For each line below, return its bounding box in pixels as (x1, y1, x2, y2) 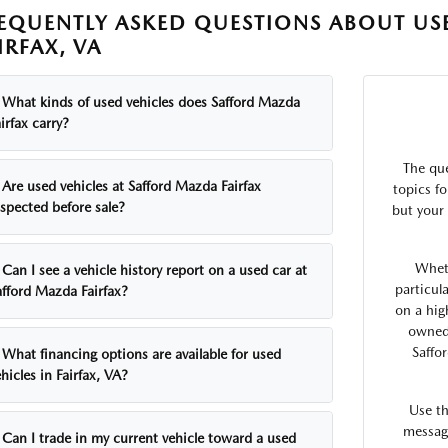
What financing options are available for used (2, 346, 282, 362)
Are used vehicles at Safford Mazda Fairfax (2, 178, 262, 194)
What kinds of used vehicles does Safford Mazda (2, 94, 301, 110)
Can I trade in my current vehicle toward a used (2, 430, 297, 446)
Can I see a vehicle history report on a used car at (2, 262, 308, 278)
